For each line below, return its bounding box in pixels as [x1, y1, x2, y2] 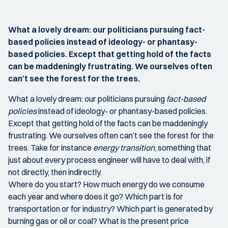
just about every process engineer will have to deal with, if [8, 154, 210, 165]
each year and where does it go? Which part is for [8, 191, 183, 202]
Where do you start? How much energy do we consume [8, 179, 205, 189]
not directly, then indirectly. [8, 166, 102, 177]
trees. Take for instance [8, 142, 93, 153]
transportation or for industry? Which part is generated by [8, 203, 213, 214]
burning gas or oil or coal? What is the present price [8, 215, 189, 226]
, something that [155, 142, 211, 153]
